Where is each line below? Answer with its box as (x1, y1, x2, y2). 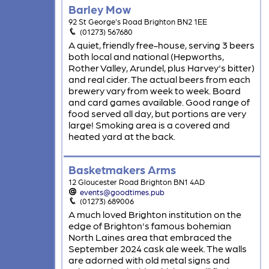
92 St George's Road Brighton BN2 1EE (68, 17, 207, 26)
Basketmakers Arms (68, 162, 176, 177)
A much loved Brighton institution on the (68, 208, 241, 220)
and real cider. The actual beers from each (68, 73, 250, 85)
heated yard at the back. (68, 130, 175, 142)
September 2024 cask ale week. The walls (68, 243, 247, 255)
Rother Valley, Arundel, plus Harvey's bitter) (68, 62, 255, 74)
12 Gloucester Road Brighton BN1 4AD (68, 177, 205, 187)
